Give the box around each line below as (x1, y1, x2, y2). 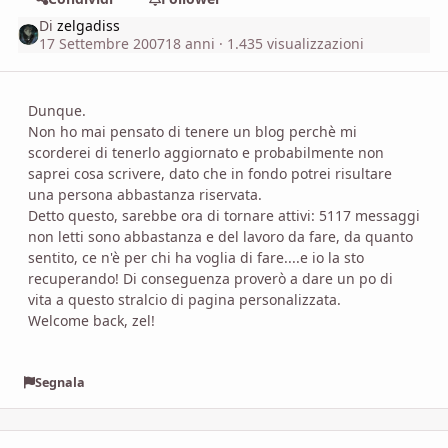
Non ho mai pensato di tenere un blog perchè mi (28, 121, 357, 141)
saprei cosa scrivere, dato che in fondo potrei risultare (28, 163, 392, 183)
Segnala (34, 374, 85, 392)
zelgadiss (57, 15, 121, 35)
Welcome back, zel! (28, 310, 155, 330)
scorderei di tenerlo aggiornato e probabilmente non (28, 142, 384, 162)
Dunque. (28, 100, 86, 120)
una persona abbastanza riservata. (28, 184, 262, 204)
